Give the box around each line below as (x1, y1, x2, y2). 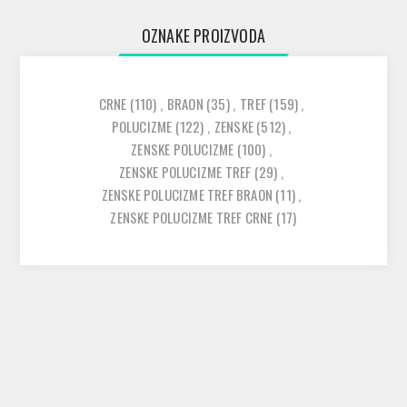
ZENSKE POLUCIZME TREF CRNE (110, 207, 273, 228)
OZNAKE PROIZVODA (141, 24, 266, 48)
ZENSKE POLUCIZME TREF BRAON (101, 184, 273, 205)
